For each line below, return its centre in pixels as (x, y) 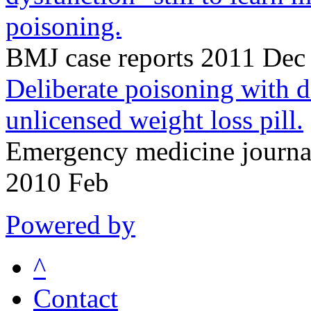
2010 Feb (57, 182)
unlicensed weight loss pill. (154, 119)
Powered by (70, 224)
